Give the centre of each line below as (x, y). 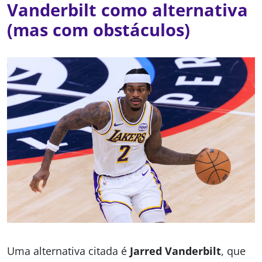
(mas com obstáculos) (99, 30)
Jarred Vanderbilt (175, 251)
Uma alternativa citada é (68, 251)
